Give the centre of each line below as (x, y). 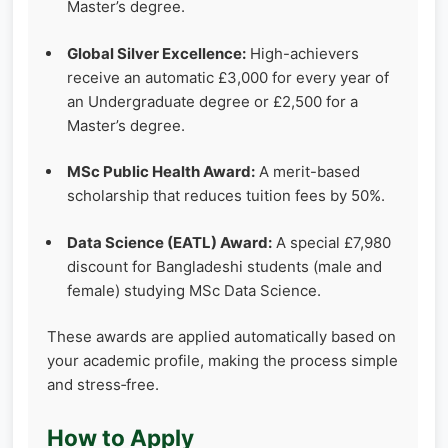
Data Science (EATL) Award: (169, 242)
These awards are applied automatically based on (221, 337)
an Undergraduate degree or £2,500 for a (212, 101)
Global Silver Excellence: (156, 53)
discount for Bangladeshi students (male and (224, 266)
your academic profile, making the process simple (222, 361)
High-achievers (302, 53)
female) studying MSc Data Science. (194, 290)
